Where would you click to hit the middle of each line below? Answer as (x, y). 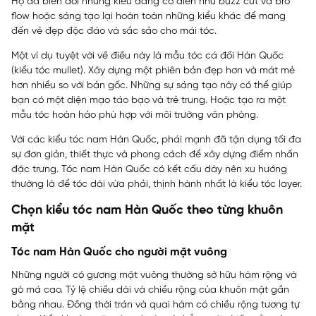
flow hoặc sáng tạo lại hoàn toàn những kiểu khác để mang (148, 16)
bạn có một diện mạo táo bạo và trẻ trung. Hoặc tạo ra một (148, 100)
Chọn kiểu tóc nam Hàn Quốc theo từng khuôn (147, 210)
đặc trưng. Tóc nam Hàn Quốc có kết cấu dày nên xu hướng (149, 169)
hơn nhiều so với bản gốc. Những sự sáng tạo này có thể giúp (152, 85)
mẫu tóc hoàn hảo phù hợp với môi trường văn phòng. (135, 115)
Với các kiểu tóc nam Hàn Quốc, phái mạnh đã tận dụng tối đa (156, 140)
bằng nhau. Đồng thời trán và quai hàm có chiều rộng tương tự (156, 305)
